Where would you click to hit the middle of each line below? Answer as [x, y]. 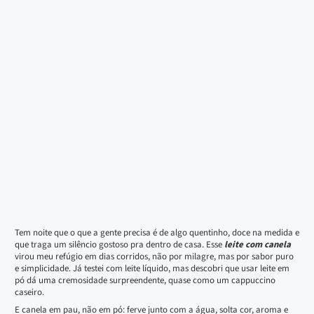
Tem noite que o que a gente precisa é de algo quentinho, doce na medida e [157, 232]
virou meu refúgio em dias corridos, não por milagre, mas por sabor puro [154, 256]
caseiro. [29, 292]
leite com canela [258, 244]
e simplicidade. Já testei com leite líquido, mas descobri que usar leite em [152, 268]
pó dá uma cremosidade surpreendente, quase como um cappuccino [145, 280]
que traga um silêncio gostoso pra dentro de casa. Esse [120, 244]
